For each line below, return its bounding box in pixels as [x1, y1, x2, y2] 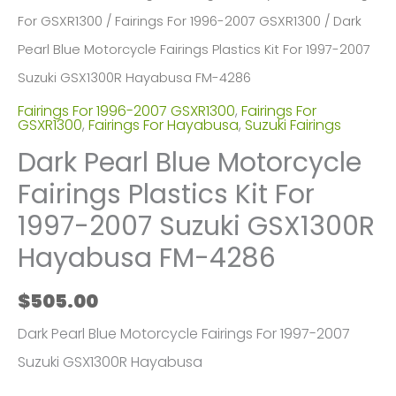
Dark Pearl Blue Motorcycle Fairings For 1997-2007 [18, 323, 350, 344]
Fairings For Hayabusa [88, 115, 239, 136]
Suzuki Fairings [245, 115, 341, 136]
